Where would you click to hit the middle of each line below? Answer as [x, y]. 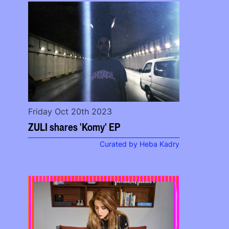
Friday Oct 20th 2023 [70, 112]
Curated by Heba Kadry [140, 144]
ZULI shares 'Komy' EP [74, 127]
